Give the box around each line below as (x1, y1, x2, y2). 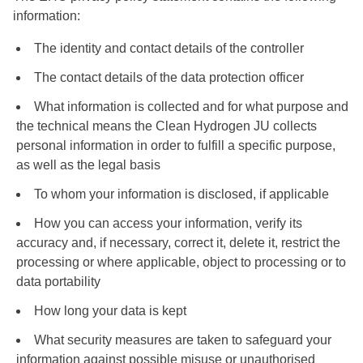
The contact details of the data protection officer (34, 70, 304, 85)
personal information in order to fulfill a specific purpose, (16, 139, 335, 153)
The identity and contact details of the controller (34, 41, 304, 56)
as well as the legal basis (16, 158, 164, 173)
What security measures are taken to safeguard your (34, 333, 331, 348)
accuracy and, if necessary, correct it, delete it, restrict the (16, 236, 340, 250)
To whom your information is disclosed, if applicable (34, 187, 329, 202)
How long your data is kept (34, 304, 186, 318)
